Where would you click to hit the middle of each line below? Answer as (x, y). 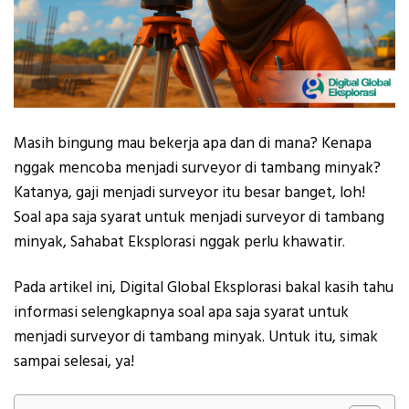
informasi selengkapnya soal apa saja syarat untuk (181, 312)
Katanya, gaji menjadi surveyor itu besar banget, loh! (189, 193)
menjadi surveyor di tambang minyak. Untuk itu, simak (196, 336)
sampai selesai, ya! (74, 361)
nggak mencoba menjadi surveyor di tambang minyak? (197, 168)
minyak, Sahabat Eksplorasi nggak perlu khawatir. (179, 242)
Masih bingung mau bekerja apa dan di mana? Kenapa (193, 144)
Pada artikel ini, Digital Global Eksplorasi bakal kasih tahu (204, 287)
